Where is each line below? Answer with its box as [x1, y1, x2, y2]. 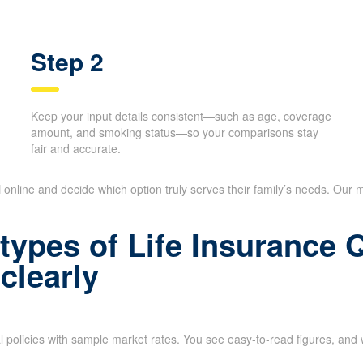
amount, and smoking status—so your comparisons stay [31, 123, 319, 140]
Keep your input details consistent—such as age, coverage [31, 107, 332, 124]
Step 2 [31, 43, 105, 79]
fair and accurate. [31, 139, 122, 156]
